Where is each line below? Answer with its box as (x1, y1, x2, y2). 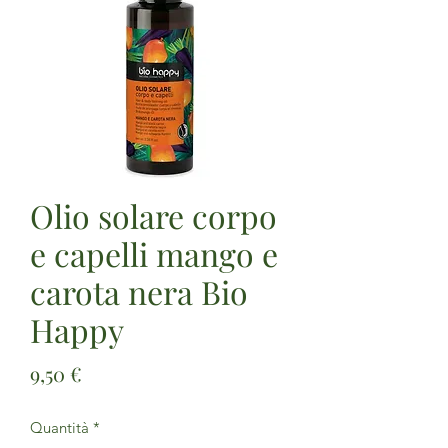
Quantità (30, 417, 89, 437)
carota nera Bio (30, 269, 248, 313)
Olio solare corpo (30, 193, 277, 237)
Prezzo (81, 358, 143, 386)
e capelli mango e (30, 231, 278, 275)
